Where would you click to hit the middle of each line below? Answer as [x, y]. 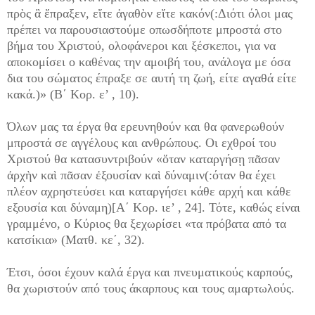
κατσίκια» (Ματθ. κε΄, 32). [76, 240]
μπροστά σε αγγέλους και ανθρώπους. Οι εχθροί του [142, 143]
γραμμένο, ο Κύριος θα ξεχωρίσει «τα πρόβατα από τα [147, 224]
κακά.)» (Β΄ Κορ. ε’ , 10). [73, 95]
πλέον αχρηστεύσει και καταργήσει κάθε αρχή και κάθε [149, 192]
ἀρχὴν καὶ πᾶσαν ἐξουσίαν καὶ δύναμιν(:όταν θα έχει [141, 175]
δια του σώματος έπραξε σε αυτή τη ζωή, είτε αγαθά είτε [152, 78]
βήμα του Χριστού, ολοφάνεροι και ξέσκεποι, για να [141, 46]
